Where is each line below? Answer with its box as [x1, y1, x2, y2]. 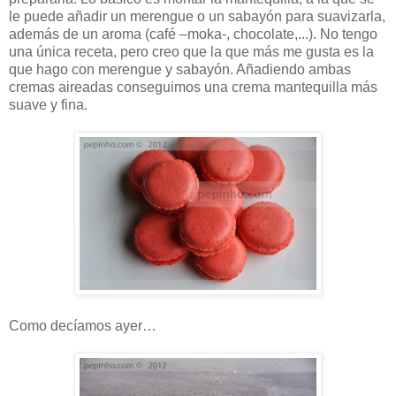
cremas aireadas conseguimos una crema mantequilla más [9, 79, 377, 95]
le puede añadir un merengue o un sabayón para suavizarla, [9, 8, 385, 24]
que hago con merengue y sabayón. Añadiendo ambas [9, 61, 351, 77]
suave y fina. [9, 96, 88, 112]
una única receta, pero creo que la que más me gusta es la [9, 43, 374, 59]
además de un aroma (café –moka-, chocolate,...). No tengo [9, 26, 377, 42]
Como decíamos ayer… [9, 317, 156, 333]
